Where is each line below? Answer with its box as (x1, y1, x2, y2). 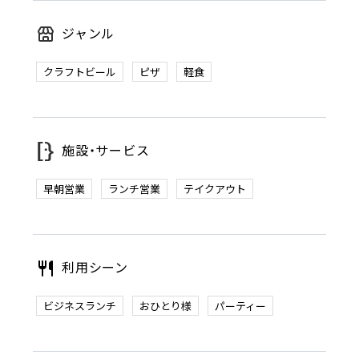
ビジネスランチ (42, 298, 116, 314)
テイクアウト (183, 181, 246, 197)
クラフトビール (42, 64, 116, 80)
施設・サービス (61, 140, 150, 160)
